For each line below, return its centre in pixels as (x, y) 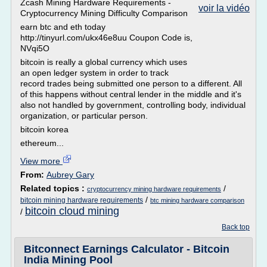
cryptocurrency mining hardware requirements (154, 189)
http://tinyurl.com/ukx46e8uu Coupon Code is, (106, 38)
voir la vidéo (224, 8)
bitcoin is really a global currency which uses (104, 62)
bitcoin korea (44, 129)
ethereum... (42, 143)
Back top (236, 227)
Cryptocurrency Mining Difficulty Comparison (104, 13)
